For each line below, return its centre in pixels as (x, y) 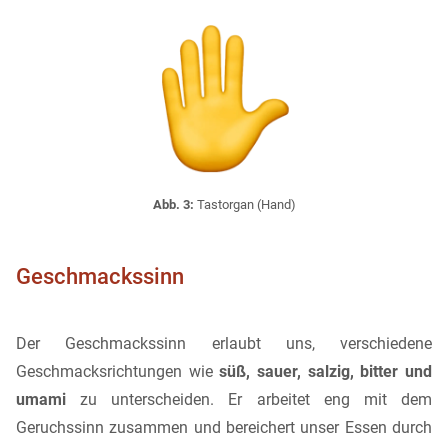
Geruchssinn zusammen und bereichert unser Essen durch (224, 427)
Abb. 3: (173, 205)
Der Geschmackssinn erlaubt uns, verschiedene (224, 343)
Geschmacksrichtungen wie (118, 371)
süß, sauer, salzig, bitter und (326, 371)
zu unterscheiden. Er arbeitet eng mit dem (249, 399)
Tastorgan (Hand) (244, 205)
